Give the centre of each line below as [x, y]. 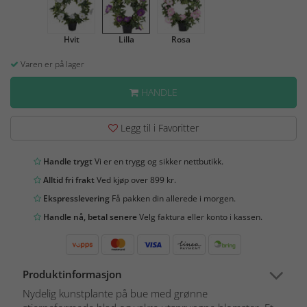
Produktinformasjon [72, 274]
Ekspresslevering [75, 199]
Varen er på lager [51, 64]
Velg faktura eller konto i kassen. [200, 217]
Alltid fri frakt [68, 180]
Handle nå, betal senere [89, 217]
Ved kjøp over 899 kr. [135, 180]
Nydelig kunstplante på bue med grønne [115, 294]
